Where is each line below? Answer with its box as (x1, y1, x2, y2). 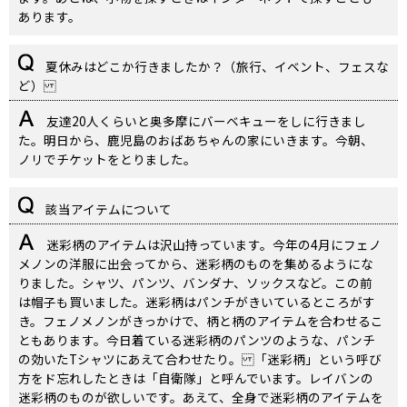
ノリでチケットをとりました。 (18, 150, 196, 169)
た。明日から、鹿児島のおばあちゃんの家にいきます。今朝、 (18, 131, 373, 150)
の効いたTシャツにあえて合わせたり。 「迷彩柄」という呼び (18, 350, 382, 369)
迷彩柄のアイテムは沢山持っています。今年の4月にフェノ (44, 235, 382, 254)
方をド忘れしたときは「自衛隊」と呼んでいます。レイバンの (18, 369, 373, 388)
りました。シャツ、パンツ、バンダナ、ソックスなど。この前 (18, 273, 372, 293)
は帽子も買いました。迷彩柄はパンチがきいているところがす (18, 293, 375, 312)
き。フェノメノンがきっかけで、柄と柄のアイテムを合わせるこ (18, 312, 383, 331)
